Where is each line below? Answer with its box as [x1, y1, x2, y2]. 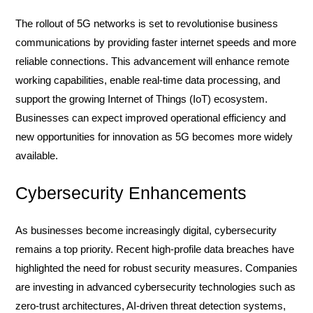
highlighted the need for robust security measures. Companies [15, 262, 298, 274]
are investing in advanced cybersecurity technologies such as [15, 281, 296, 293]
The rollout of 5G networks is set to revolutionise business [15, 17, 278, 29]
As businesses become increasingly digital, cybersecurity [15, 224, 277, 236]
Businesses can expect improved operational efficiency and [15, 112, 286, 124]
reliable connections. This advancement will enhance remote [15, 55, 289, 67]
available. [15, 150, 58, 161]
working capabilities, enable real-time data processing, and [15, 74, 280, 86]
